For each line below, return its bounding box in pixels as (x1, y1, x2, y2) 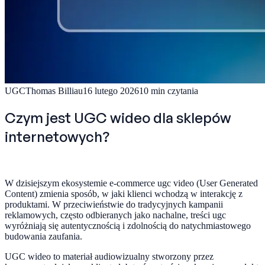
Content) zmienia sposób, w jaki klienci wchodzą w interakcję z (5, 188, 243, 199)
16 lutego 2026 (83, 85, 139, 96)
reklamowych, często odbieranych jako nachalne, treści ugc (5, 209, 226, 220)
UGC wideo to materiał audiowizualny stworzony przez (5, 251, 214, 261)
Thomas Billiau (25, 85, 83, 96)
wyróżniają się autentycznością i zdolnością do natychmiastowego (5, 220, 251, 231)
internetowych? (5, 127, 109, 146)
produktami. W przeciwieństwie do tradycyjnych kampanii (5, 199, 223, 209)
